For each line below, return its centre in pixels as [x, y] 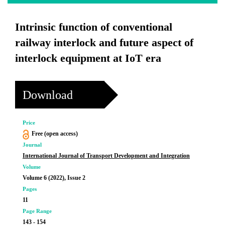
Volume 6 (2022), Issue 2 [54, 178]
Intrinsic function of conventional [94, 27]
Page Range [37, 211]
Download [48, 95]
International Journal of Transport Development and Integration [106, 156]
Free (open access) [54, 134]
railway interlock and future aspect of [104, 42]
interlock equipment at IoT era [88, 58]
